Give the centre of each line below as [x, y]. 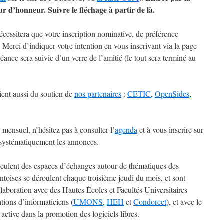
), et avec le [184, 202]
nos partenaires [98, 94]
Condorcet [150, 202]
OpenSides [172, 94]
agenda [126, 130]
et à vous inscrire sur [170, 130]
